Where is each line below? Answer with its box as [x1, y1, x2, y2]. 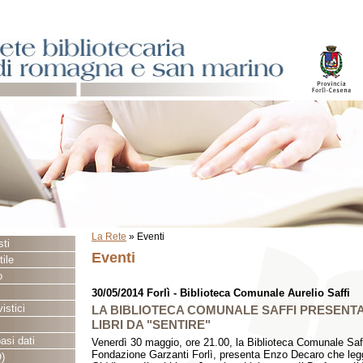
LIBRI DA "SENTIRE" [92, 318, 211, 331]
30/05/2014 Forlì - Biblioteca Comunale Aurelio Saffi [92, 287, 350, 299]
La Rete [92, 232, 126, 241]
